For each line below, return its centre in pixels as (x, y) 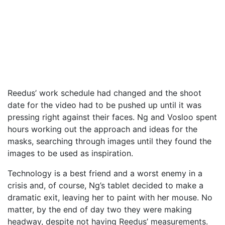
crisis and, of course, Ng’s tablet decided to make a (105, 185)
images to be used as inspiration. (70, 153)
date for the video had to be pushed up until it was (104, 105)
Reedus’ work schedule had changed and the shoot (104, 93)
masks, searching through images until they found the (109, 141)
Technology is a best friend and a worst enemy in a (105, 173)
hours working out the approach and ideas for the (102, 129)
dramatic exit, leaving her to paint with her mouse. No (110, 197)
